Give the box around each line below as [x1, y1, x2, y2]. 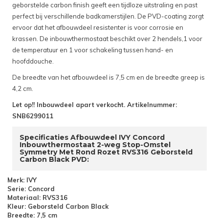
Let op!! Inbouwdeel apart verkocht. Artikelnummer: [12, 101, 177, 109]
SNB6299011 [12, 112, 53, 120]
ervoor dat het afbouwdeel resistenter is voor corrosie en [12, 23, 183, 32]
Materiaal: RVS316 [7, 194, 67, 202]
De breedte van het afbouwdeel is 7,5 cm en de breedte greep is [12, 73, 205, 82]
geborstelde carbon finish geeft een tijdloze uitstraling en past [12, 1, 197, 9]
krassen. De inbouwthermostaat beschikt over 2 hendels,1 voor [12, 35, 202, 43]
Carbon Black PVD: [20, 155, 89, 164]
